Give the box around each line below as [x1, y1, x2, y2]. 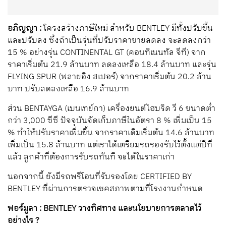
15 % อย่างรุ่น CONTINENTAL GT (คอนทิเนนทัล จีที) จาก [8, 46, 206, 60]
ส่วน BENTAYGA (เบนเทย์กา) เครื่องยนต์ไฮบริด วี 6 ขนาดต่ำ [8, 102, 215, 116]
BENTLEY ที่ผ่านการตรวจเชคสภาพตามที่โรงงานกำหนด [8, 182, 205, 196]
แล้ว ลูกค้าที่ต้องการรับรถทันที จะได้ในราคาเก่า [8, 150, 175, 164]
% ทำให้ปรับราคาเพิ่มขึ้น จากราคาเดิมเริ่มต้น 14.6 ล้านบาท [8, 126, 214, 140]
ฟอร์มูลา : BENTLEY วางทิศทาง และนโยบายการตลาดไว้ [8, 202, 201, 216]
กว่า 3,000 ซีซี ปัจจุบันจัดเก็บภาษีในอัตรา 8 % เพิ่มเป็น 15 [8, 114, 212, 128]
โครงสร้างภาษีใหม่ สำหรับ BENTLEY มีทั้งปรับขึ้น [43, 22, 213, 36]
